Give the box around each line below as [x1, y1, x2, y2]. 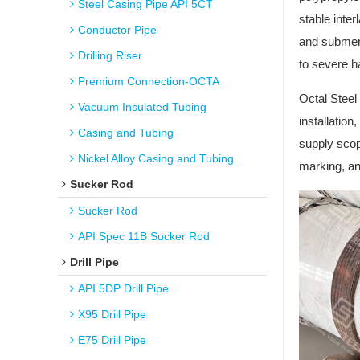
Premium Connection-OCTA [78, 75, 219, 88]
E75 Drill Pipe [78, 333, 146, 346]
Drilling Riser [78, 49, 142, 62]
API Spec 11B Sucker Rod [78, 230, 210, 243]
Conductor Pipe [78, 23, 157, 36]
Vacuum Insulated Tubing [78, 100, 207, 113]
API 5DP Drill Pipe [78, 282, 169, 295]
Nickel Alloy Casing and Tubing [78, 152, 234, 165]
